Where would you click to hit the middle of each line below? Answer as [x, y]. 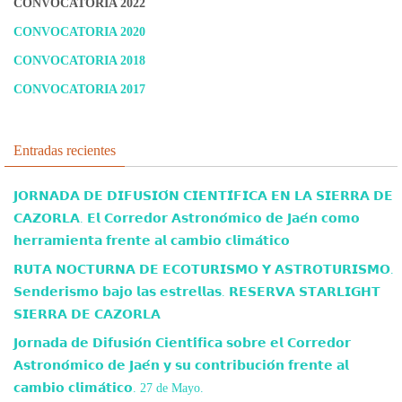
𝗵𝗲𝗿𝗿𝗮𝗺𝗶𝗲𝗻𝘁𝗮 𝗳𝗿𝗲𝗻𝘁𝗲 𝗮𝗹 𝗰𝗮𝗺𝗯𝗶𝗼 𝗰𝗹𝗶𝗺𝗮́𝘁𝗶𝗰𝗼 [152, 241]
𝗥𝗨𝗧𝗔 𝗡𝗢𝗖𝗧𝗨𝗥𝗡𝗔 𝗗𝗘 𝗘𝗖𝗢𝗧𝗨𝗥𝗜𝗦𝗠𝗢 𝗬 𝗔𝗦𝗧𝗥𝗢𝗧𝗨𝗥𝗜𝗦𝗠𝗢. [204, 270]
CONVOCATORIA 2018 [79, 61]
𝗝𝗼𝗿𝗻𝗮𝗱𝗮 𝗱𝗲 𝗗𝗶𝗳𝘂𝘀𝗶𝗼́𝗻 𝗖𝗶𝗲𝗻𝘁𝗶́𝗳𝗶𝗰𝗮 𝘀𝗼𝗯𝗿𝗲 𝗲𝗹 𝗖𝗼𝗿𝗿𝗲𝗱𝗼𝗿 [182, 343]
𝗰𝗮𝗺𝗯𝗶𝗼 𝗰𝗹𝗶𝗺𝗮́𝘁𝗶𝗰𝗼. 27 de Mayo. [109, 388]
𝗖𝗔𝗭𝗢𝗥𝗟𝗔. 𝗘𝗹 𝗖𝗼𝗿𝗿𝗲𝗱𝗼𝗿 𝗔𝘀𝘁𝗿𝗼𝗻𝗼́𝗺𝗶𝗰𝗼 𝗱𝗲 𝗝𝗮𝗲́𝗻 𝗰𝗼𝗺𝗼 [187, 218]
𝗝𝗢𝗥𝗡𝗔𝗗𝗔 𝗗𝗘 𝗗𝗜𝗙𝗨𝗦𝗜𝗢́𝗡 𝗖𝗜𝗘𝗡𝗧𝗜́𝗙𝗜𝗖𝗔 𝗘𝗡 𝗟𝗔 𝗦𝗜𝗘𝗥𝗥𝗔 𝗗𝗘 [203, 196]
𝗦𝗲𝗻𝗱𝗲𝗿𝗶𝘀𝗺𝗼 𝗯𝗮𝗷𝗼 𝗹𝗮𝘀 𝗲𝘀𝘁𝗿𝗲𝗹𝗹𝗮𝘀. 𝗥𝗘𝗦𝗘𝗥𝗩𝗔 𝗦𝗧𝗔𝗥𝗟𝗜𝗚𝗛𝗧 [197, 292]
